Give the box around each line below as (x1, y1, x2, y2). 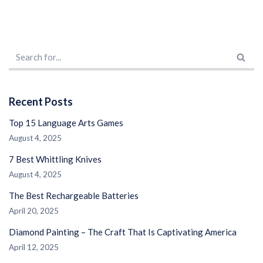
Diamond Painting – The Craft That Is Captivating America (9, 227, 237, 237)
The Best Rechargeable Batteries (9, 190, 139, 201)
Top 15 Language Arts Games (9, 117, 123, 128)
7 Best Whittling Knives (9, 154, 102, 164)
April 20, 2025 (9, 206, 59, 215)
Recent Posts (9, 95, 73, 108)
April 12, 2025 (9, 242, 59, 252)
